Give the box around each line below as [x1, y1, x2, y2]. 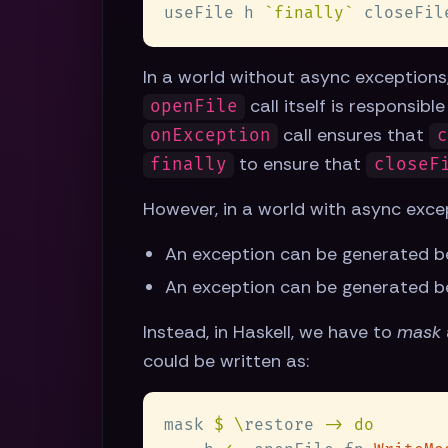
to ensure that [234, 152, 367, 177]
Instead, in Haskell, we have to [143, 320, 397, 345]
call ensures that [278, 123, 430, 148]
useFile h [164, 3, 264, 24]
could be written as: [143, 349, 309, 374]
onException [150, 125, 272, 147]
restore [244, 415, 324, 436]
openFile [150, 96, 239, 118]
